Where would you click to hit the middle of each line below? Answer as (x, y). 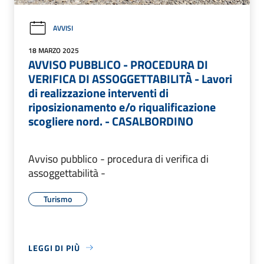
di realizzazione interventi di (98, 93)
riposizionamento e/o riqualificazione (122, 107)
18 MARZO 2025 (54, 50)
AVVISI (63, 28)
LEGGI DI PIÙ (54, 247)
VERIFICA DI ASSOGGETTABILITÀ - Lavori (130, 78)
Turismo (58, 199)
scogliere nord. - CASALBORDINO (111, 121)
